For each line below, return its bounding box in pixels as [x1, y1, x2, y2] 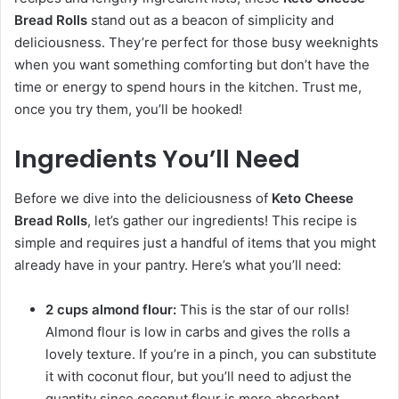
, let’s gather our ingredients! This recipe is [87, 212, 357, 230]
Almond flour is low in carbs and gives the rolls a [45, 323, 350, 341]
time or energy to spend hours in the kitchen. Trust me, [14, 77, 362, 95]
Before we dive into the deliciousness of [14, 190, 272, 208]
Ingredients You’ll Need [14, 142, 300, 175]
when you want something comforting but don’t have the [14, 55, 370, 73]
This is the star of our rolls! [176, 301, 349, 319]
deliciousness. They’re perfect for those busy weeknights [14, 33, 379, 51]
